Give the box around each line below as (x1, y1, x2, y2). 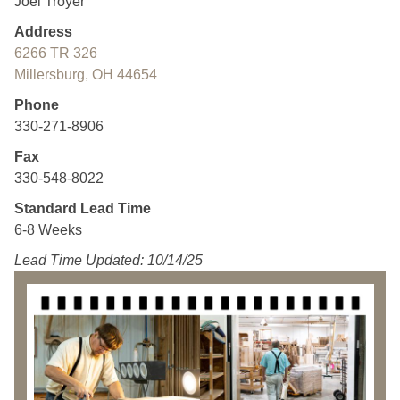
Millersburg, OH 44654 (14, 67, 157, 82)
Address (14, 24, 72, 39)
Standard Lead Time (14, 201, 151, 216)
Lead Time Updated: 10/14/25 (14, 253, 203, 268)
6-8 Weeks (14, 222, 82, 237)
